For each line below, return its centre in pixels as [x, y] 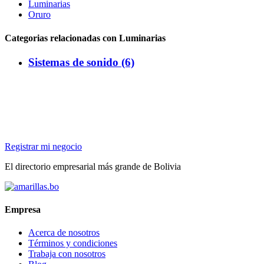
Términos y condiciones [73, 243]
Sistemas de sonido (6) [81, 62]
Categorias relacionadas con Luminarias [85, 38]
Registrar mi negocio [43, 146]
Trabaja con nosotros [67, 254]
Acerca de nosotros [64, 233]
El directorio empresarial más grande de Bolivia [93, 166]
